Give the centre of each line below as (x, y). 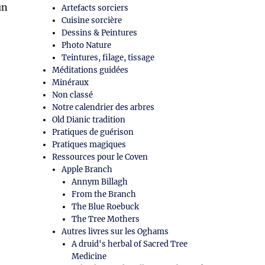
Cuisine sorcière (92, 21)
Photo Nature (87, 46)
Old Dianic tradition (89, 120)
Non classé (73, 95)
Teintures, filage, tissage (108, 58)
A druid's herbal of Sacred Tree (129, 244)
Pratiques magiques (89, 145)
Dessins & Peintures (100, 33)
